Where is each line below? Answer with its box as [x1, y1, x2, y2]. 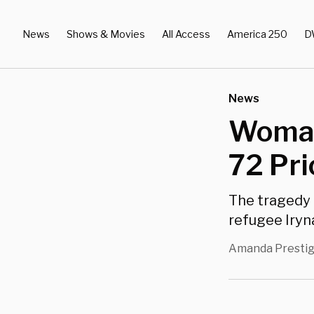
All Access [162, 27, 210, 40]
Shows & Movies [67, 27, 145, 40]
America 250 [227, 27, 287, 40]
